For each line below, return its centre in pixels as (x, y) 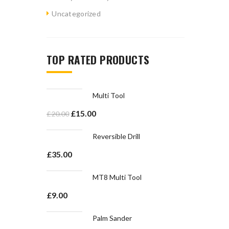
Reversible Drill (116, 136)
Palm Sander (112, 218)
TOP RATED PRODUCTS (98, 60)
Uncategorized (76, 14)
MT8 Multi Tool (117, 177)
